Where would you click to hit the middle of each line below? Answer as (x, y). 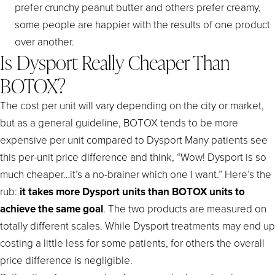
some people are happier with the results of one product (142, 24)
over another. (45, 41)
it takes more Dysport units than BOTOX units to (132, 191)
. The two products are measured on (185, 208)
